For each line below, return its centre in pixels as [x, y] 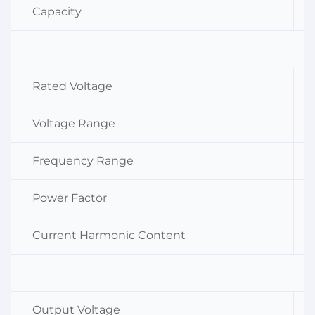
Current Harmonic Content [109, 235]
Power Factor [70, 198]
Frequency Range [83, 160]
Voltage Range [74, 123]
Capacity [57, 11]
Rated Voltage [72, 86]
